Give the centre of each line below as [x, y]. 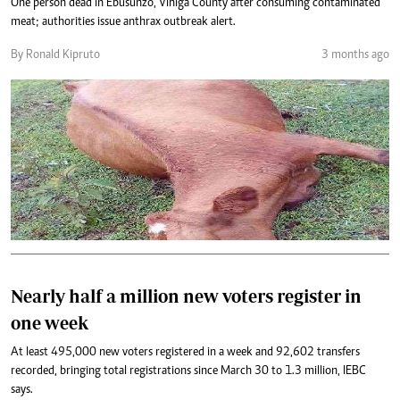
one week [50, 323]
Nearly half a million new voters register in [186, 296]
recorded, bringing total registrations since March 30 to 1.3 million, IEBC [188, 371]
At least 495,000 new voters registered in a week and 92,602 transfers [185, 353]
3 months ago [355, 55]
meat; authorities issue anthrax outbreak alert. [123, 22]
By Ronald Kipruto [55, 55]
